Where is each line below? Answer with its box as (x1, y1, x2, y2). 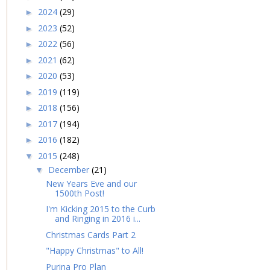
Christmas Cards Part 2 (45, 228, 136, 240)
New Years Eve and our (45, 177, 137, 189)
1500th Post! (54, 187, 104, 199)
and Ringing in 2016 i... (54, 213, 140, 225)
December (48, 163, 92, 175)
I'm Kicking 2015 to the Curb (45, 203, 155, 215)
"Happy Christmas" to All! (45, 245, 143, 257)
